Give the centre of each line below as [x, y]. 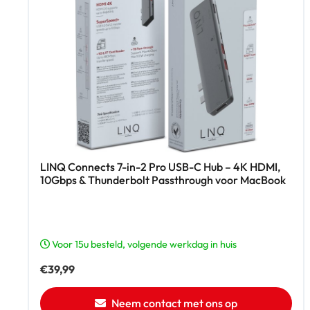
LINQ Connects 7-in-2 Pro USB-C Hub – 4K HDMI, [160, 167]
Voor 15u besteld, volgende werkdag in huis [143, 245]
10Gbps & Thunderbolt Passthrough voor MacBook [163, 180]
